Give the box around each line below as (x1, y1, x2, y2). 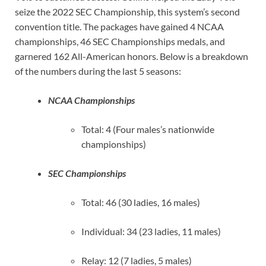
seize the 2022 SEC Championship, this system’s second (15, 6, 240, 18)
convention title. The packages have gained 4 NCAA (15, 21, 224, 33)
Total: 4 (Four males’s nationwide (81, 123, 214, 135)
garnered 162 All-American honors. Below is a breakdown (15, 50, 248, 62)
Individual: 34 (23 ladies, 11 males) (81, 226, 221, 237)
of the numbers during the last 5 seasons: (15, 65, 181, 77)
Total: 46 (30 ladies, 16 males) (81, 197, 200, 208)
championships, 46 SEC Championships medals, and (15, 36, 225, 47)
